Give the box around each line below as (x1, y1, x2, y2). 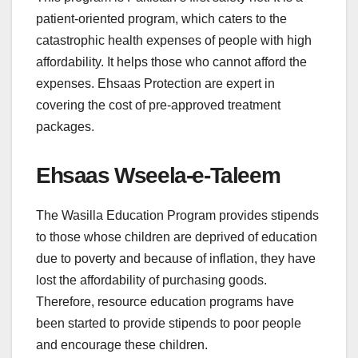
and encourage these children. (36, 337, 208, 352)
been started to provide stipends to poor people (36, 316, 301, 330)
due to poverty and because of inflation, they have (36, 251, 316, 265)
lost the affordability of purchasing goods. (36, 272, 267, 287)
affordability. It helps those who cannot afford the (36, 54, 307, 69)
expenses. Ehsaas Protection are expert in (36, 76, 275, 90)
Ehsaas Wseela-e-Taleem (36, 162, 280, 188)
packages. (36, 119, 94, 133)
